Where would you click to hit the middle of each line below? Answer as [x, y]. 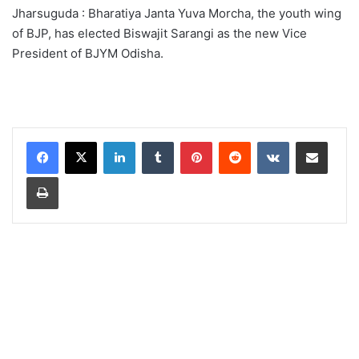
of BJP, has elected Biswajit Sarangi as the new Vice [159, 33]
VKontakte [314, 141]
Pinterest [234, 141]
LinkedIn [155, 141]
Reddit [266, 141]
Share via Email [340, 141]
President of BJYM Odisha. [88, 53]
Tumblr [190, 141]
